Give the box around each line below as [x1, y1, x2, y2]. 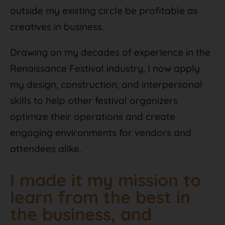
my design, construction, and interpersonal [10, 78, 202, 90]
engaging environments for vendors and [10, 126, 191, 139]
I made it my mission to [10, 169, 201, 191]
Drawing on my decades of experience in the [10, 46, 210, 58]
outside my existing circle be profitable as [10, 4, 198, 17]
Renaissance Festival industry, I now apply [10, 62, 200, 74]
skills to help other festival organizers [10, 94, 178, 106]
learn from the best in [10, 186, 190, 208]
